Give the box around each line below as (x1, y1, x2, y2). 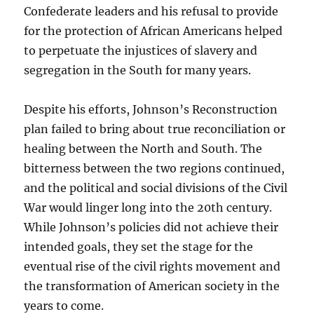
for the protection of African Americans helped (24, 24, 283, 39)
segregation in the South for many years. (24, 63, 252, 78)
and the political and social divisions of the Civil (24, 181, 288, 196)
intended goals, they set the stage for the (24, 240, 254, 254)
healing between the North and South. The (24, 142, 263, 156)
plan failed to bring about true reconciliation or (24, 122, 286, 137)
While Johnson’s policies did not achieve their (24, 220, 279, 235)
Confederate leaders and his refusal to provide (24, 4, 279, 19)
